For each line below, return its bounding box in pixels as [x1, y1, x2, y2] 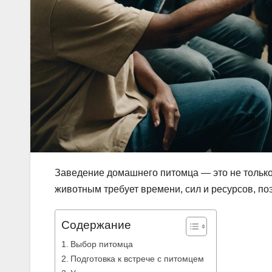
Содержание [61, 219, 131, 232]
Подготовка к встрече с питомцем [70, 254, 204, 264]
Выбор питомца [70, 239, 133, 250]
